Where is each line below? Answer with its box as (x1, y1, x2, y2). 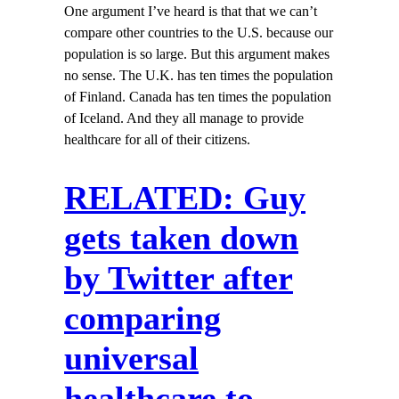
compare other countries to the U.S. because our (64, 24, 333, 41)
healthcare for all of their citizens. (64, 131, 250, 148)
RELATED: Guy (64, 179, 305, 217)
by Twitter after (64, 259, 293, 297)
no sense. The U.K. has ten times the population (64, 67, 333, 84)
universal (64, 339, 199, 378)
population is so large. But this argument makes (64, 45, 330, 62)
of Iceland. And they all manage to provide (64, 110, 304, 126)
